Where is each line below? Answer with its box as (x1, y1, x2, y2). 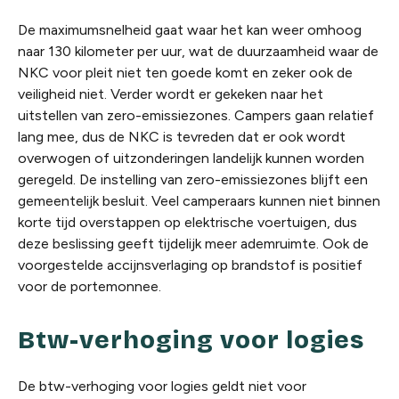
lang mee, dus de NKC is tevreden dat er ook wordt (18, 128, 346, 146)
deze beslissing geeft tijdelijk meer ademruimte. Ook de (18, 235, 369, 253)
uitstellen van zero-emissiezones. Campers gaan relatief (18, 107, 374, 125)
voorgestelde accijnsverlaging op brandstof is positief (18, 256, 362, 274)
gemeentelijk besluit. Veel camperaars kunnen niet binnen (18, 192, 380, 210)
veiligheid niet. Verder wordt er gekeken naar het (18, 85, 323, 103)
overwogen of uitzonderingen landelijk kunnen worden (18, 150, 364, 167)
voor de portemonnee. (18, 278, 161, 296)
